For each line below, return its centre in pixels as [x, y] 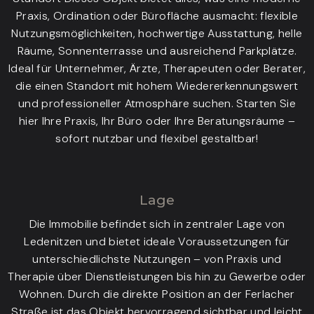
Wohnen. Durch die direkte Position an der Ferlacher [157, 294]
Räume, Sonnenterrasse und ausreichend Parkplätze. [157, 51]
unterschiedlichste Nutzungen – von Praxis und [157, 259]
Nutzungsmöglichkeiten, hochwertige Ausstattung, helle [157, 34]
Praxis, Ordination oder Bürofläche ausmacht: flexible [157, 16]
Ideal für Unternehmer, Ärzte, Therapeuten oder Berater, [157, 69]
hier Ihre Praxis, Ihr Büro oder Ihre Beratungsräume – [157, 121]
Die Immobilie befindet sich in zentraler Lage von [157, 224]
